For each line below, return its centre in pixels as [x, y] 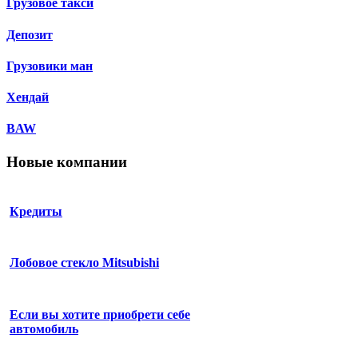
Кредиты [36, 211]
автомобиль [44, 328]
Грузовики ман [50, 66]
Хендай [28, 97]
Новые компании [67, 161]
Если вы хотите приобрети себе [100, 314]
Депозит [30, 34]
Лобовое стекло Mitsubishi [84, 263]
